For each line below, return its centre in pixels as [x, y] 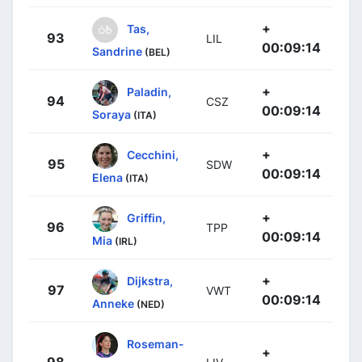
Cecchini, [153, 154]
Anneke [113, 303]
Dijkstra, [150, 280]
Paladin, [149, 91]
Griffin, [146, 217]
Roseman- [156, 343]
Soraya [112, 114]
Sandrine [117, 51]
